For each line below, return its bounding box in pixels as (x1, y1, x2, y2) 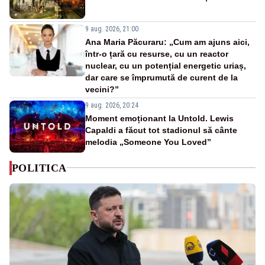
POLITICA (12, 161, 67, 174)
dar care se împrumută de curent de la (85, 72, 238, 82)
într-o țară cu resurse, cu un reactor (85, 49, 228, 59)
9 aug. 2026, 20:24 (85, 101, 138, 109)
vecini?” (85, 84, 119, 94)
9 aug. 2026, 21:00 (85, 24, 138, 33)
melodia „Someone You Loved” (85, 137, 211, 147)
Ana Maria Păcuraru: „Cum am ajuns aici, (85, 37, 250, 47)
